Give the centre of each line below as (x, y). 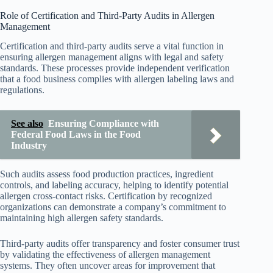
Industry (29, 146)
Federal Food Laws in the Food (76, 135)
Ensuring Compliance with (104, 124)
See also (27, 124)
